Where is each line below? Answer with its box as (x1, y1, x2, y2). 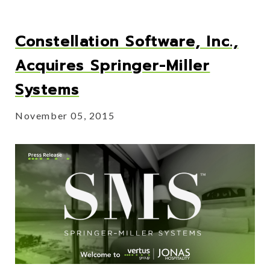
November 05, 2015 (15, 109, 115, 121)
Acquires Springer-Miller (15, 54, 210, 77)
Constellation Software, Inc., (15, 30, 239, 52)
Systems (15, 78, 80, 101)
